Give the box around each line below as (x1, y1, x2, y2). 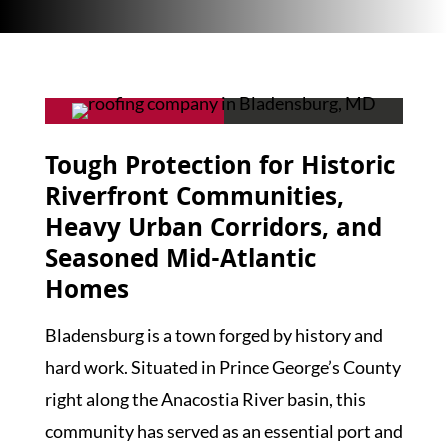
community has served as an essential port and (44, 420, 403, 442)
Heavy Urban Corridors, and (44, 210, 382, 252)
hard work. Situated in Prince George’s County (44, 356, 401, 378)
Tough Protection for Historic (44, 148, 395, 190)
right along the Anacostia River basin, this (44, 388, 366, 410)
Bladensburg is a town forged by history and (44, 324, 383, 346)
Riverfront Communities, (44, 179, 344, 221)
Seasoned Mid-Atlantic (44, 241, 316, 283)
